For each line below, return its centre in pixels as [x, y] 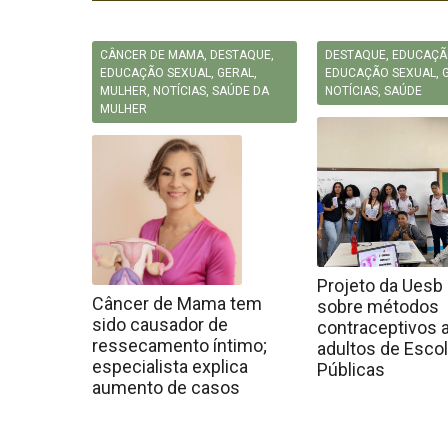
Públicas [351, 369]
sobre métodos [378, 306]
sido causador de [160, 324]
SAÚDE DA [240, 91]
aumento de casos [166, 387]
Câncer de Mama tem [177, 303]
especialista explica [170, 366]
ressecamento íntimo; [179, 345]
